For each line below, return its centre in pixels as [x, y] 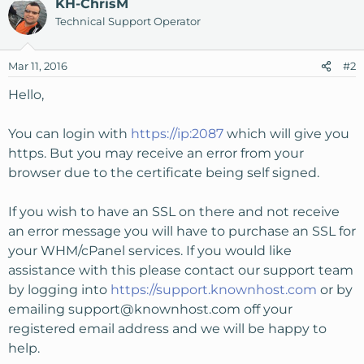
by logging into [59, 290]
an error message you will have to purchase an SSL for [182, 231]
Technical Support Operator [128, 21]
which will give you [286, 134]
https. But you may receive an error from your [156, 153]
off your [266, 309]
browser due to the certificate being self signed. [164, 173]
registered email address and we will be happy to [167, 329]
